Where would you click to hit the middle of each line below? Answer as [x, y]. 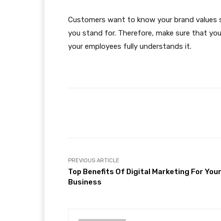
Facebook [166, 112]
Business [85, 182]
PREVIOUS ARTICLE [94, 160]
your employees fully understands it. [130, 46]
